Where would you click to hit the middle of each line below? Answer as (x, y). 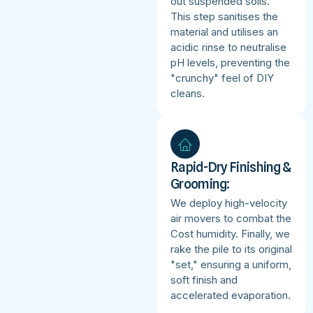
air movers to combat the (231, 218)
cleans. (188, 93)
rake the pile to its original (231, 249)
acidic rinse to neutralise (228, 47)
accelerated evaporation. (231, 295)
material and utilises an (224, 31)
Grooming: (200, 183)
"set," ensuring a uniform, (231, 264)
